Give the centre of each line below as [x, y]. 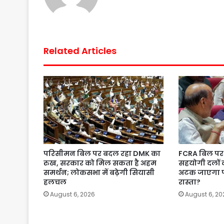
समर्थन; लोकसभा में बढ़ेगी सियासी [99, 172]
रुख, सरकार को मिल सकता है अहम [100, 163]
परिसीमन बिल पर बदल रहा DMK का [102, 153]
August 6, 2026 [72, 194]
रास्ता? [189, 182]
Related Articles [80, 51]
